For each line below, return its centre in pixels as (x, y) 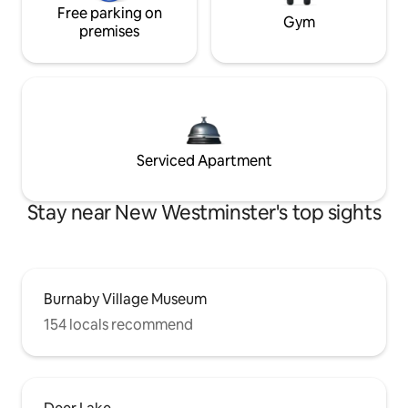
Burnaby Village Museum (125, 299)
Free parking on (109, 13)
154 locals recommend (118, 324)
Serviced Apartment (204, 160)
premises (109, 31)
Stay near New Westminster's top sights (204, 212)
